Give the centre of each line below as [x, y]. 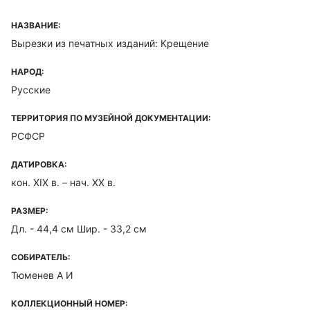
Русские [31, 90]
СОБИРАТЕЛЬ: [41, 257]
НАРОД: [28, 72]
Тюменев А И [42, 275]
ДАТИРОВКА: [39, 164]
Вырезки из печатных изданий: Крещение [110, 43]
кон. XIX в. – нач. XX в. [63, 182]
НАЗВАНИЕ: [36, 25]
